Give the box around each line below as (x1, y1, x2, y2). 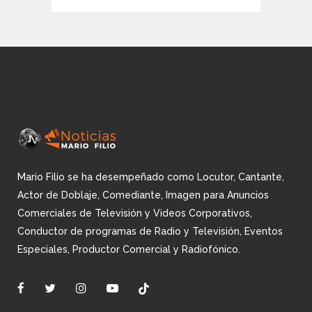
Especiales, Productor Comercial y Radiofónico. (17, 244, 240, 255)
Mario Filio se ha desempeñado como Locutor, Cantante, (17, 171, 284, 182)
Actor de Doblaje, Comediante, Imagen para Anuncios (17, 189, 269, 201)
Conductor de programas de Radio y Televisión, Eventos (17, 226, 283, 237)
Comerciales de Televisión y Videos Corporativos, (17, 208, 252, 219)
